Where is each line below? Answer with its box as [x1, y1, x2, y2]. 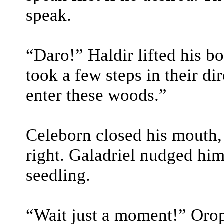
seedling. [26, 165, 90, 185]
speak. [26, 5, 71, 25]
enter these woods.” [26, 85, 167, 105]
